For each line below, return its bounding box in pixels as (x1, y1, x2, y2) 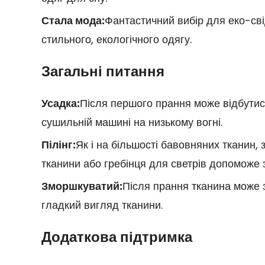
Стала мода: (41, 12, 105, 28)
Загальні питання (41, 61, 164, 81)
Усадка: (41, 95, 80, 111)
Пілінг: (41, 137, 76, 152)
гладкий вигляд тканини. (41, 197, 163, 212)
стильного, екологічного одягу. (41, 31, 192, 47)
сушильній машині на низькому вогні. (41, 114, 222, 130)
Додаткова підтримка (41, 227, 192, 247)
